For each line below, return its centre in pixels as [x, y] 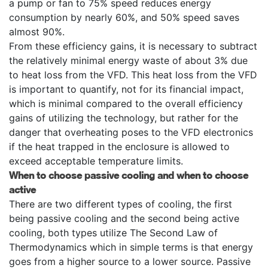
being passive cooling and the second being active [124, 218]
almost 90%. [37, 31]
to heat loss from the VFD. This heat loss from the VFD [133, 74]
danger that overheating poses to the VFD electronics [131, 132]
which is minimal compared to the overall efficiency [126, 103]
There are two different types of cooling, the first [121, 204]
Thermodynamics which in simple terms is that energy [131, 247]
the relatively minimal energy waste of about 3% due [128, 60]
